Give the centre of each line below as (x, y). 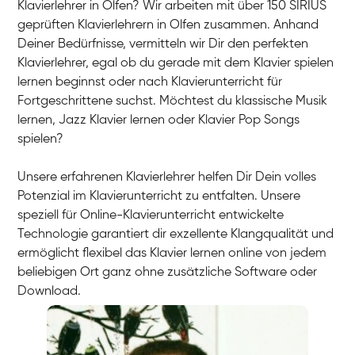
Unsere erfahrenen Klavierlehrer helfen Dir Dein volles (167, 177)
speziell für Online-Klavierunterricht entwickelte (151, 215)
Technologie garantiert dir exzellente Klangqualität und (176, 234)
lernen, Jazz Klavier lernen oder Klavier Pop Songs (159, 120)
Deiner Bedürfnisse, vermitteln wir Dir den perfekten (163, 44)
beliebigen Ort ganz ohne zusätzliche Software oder (168, 272)
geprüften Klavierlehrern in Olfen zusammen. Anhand (168, 25)
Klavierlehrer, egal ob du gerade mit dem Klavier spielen (176, 63)
